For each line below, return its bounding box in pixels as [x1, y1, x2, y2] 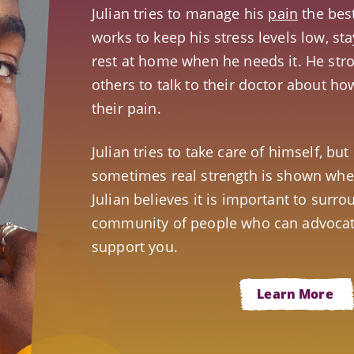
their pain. [92, 98, 161, 118]
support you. [92, 236, 178, 256]
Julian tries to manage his [92, 3, 269, 23]
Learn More [257, 284, 333, 303]
